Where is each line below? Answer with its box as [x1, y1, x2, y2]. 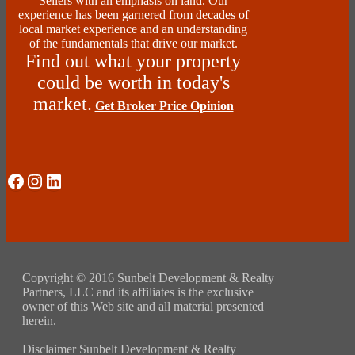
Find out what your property [25, 51, 241, 72]
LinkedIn [44, 170, 114, 191]
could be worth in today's [36, 72, 230, 94]
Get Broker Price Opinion [94, 99, 234, 113]
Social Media [6, 170, 55, 191]
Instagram [25, 170, 101, 191]
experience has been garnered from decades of [17, 8, 249, 22]
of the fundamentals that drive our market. [29, 36, 238, 51]
